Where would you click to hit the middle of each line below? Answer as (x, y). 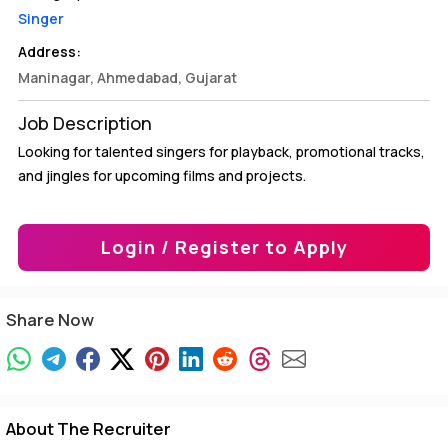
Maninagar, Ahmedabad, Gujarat (127, 77)
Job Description (85, 123)
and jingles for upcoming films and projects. (162, 175)
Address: (49, 51)
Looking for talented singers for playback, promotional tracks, (221, 151)
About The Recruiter (88, 428)
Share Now (50, 319)
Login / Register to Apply (224, 247)
